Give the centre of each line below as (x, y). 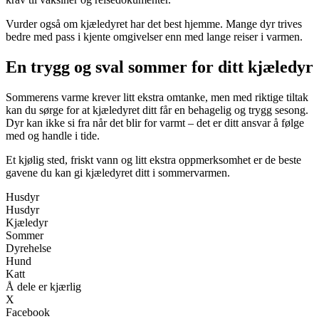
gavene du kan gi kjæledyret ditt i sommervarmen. (118, 172)
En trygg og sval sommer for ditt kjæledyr (159, 67)
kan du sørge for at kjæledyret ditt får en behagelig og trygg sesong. (157, 110)
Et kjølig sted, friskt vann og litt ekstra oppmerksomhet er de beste (153, 159)
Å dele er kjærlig (43, 286)
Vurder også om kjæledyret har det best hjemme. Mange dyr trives (154, 23)
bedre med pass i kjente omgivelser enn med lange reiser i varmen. (154, 36)
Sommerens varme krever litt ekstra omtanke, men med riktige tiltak (157, 97)
